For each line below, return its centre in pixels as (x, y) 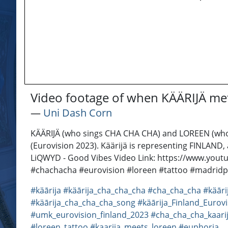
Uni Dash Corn (78, 113)
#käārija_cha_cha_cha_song (83, 203)
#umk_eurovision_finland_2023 (90, 215)
